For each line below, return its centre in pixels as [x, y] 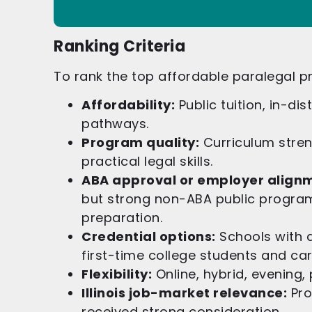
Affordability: [128, 105]
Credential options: [149, 237]
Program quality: [140, 143]
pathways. [115, 124]
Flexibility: [117, 274]
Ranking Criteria [119, 46]
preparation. [122, 218]
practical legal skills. [147, 162]
